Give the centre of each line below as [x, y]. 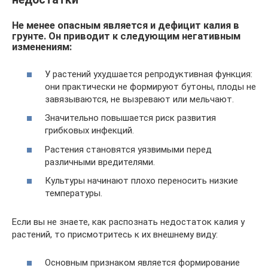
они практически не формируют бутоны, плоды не [150, 86]
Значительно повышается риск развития [130, 118]
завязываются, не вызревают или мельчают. [139, 99]
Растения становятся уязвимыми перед [128, 149]
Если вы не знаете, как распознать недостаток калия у [128, 222]
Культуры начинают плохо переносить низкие [141, 181]
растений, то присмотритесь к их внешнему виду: [115, 235]
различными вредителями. [100, 162]
